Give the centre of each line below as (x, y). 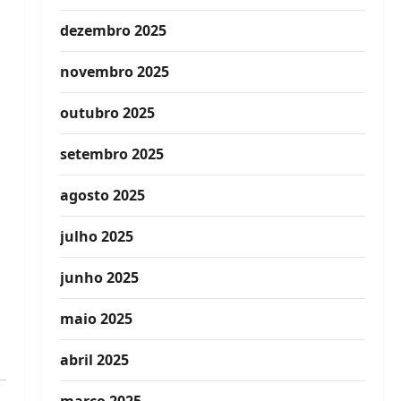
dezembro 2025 (113, 30)
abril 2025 (94, 360)
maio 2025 (96, 319)
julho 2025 (96, 236)
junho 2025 (99, 277)
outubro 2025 (107, 113)
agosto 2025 (102, 195)
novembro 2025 (114, 72)
